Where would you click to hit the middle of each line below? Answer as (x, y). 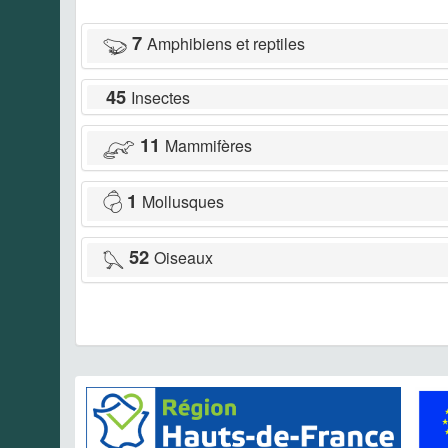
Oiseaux (183, 257)
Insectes (160, 97)
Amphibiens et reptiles (226, 43)
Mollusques (183, 201)
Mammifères (208, 145)
